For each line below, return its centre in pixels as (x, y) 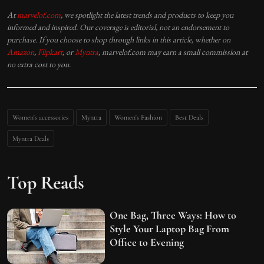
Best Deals (189, 117)
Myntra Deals (31, 138)
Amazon (21, 52)
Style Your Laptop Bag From (170, 228)
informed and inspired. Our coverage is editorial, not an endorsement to (118, 27)
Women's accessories (40, 117)
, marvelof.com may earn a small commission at (173, 52)
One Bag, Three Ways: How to (173, 215)
